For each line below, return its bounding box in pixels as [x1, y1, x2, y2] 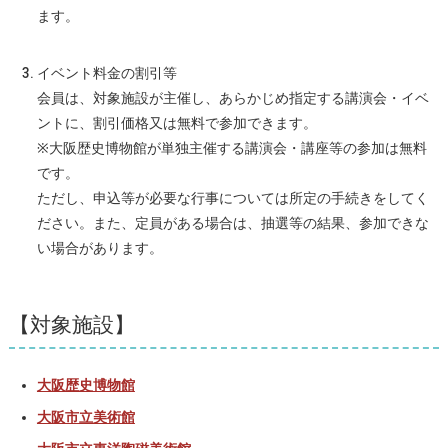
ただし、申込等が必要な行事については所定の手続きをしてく [36, 190, 429, 207]
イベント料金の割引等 [36, 65, 177, 82]
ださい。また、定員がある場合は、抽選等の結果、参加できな [36, 215, 429, 232]
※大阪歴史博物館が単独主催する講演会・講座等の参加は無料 [36, 140, 427, 157]
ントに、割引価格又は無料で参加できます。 [36, 115, 317, 132]
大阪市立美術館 [36, 408, 135, 425]
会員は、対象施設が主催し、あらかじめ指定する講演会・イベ [36, 90, 429, 107]
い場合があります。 [36, 240, 163, 257]
